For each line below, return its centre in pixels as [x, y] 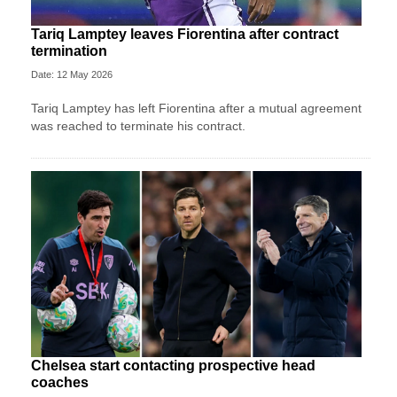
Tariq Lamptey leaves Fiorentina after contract [185, 34]
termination [69, 51]
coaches [60, 382]
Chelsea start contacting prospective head [173, 365]
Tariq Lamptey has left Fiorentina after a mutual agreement [196, 108]
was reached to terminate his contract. [138, 125]
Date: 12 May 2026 [72, 74]
